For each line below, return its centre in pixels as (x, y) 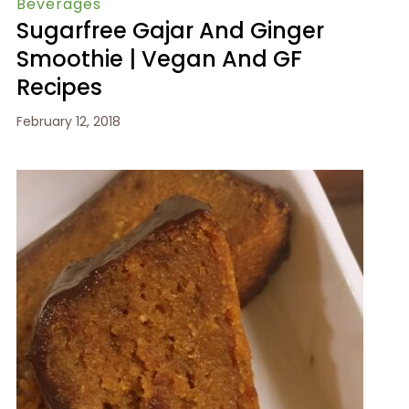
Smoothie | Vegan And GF (159, 58)
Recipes (59, 87)
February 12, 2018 (68, 121)
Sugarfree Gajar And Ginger (170, 30)
